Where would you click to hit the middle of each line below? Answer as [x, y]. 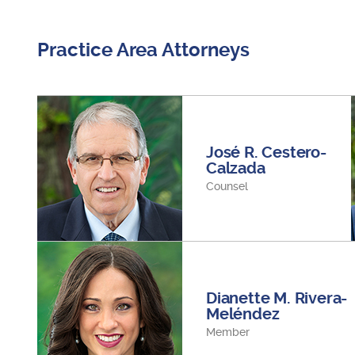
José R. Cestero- [266, 153]
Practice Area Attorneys [143, 50]
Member [228, 332]
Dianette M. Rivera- [277, 298]
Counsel [227, 186]
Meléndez [243, 314]
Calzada [236, 168]
